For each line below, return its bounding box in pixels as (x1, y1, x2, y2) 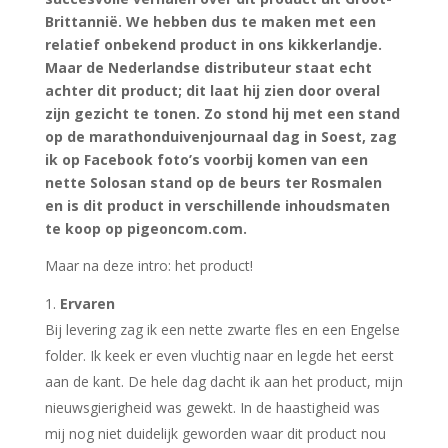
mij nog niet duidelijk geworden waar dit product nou (44, 423, 386, 443)
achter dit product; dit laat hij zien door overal (44, 80, 380, 100)
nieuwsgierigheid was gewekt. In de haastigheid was (44, 397, 380, 417)
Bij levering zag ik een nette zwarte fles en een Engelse (44, 319, 400, 339)
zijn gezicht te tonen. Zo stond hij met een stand (44, 103, 400, 123)
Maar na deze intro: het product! (44, 255, 253, 275)
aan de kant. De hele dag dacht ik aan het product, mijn (44, 371, 403, 391)
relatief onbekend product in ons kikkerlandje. (44, 34, 382, 54)
